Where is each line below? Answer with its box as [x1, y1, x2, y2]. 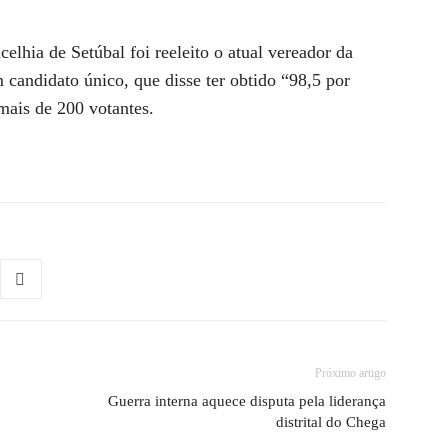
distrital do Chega [276, 414, 386, 430]
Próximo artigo [315, 366, 386, 380]
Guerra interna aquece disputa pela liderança [108, 393, 386, 409]
